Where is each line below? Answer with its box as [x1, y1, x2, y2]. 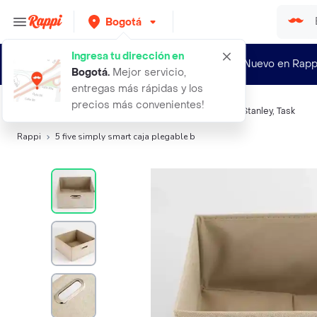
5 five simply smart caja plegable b [55, 131, 195, 142]
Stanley [242, 105, 272, 117]
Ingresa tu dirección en [71, 50, 184, 63]
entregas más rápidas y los [71, 82, 203, 96]
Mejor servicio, [110, 66, 186, 79]
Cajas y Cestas [126, 105, 190, 117]
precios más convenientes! [71, 98, 204, 112]
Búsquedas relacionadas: [17, 105, 124, 117]
